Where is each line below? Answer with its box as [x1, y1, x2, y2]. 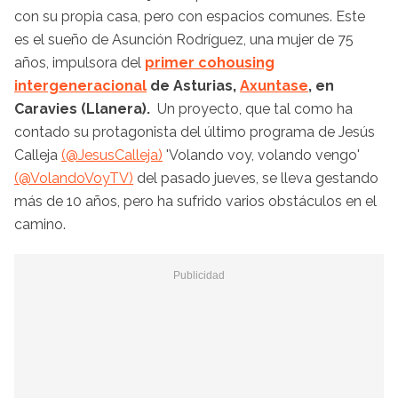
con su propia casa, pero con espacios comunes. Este [14, 7, 365, 25]
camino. [14, 215, 69, 233]
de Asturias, [147, 76, 240, 94]
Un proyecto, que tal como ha [157, 99, 353, 117]
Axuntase [240, 76, 308, 94]
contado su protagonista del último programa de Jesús [14, 123, 375, 140]
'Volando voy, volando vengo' [163, 146, 360, 163]
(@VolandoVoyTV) [14, 169, 133, 187]
